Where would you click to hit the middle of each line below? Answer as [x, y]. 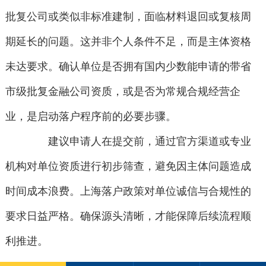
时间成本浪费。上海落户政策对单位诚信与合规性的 [128, 191]
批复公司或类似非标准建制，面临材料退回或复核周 [128, 17]
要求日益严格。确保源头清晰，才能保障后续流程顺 [128, 216]
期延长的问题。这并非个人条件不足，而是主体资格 [128, 42]
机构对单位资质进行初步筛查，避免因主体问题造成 [128, 167]
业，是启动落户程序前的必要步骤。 [91, 117]
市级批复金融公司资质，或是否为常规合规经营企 [123, 92]
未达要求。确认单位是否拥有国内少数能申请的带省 [128, 67]
